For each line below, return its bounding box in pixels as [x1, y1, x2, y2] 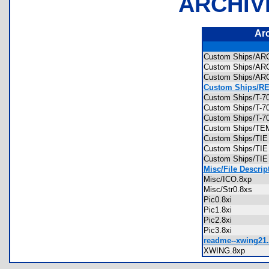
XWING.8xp [203, 246, 252, 255]
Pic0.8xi [203, 195, 239, 204]
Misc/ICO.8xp [203, 175, 259, 184]
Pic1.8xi [203, 205, 239, 214]
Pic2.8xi [203, 216, 239, 225]
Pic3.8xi [203, 226, 239, 235]
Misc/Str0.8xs [203, 185, 259, 194]
